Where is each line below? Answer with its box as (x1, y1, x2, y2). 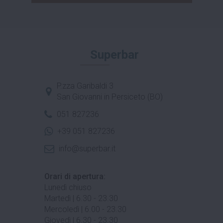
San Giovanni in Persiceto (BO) (56, 92, 163, 102)
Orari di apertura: (44, 172, 106, 182)
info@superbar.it (58, 144, 115, 154)
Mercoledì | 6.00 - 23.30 (44, 205, 126, 215)
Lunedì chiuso (44, 183, 92, 193)
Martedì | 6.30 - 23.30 (44, 194, 118, 204)
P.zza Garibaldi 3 (56, 81, 113, 91)
